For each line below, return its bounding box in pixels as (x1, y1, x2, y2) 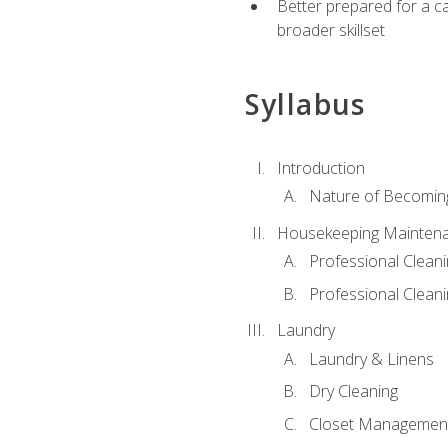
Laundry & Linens (308, 347, 434, 370)
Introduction (276, 156, 365, 179)
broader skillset (276, 19, 385, 42)
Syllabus (244, 85, 366, 124)
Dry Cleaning (308, 380, 398, 403)
